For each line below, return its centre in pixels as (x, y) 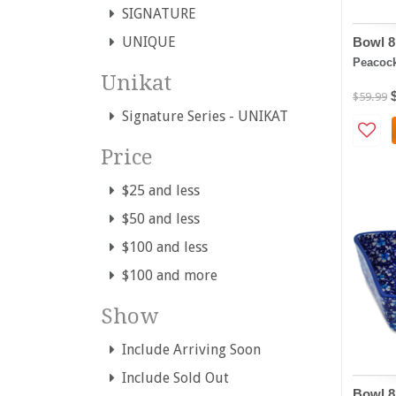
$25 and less (157, 190)
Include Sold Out (172, 377)
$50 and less (157, 218)
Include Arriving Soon (188, 349)
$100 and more (166, 275)
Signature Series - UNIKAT (202, 116)
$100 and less (161, 247)
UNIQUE (145, 42)
